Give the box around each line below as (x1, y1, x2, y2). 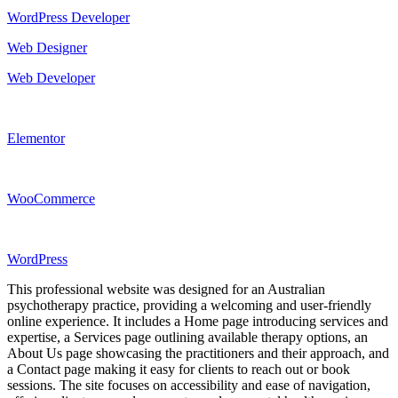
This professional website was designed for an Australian (7, 281, 325, 297)
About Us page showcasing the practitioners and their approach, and (7, 345, 389, 361)
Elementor (7, 130, 65, 146)
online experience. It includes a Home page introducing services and (7, 313, 388, 329)
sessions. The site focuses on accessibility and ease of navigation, (7, 377, 370, 393)
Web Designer (7, 39, 87, 55)
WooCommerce (7, 190, 95, 206)
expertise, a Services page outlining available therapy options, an (7, 329, 368, 345)
